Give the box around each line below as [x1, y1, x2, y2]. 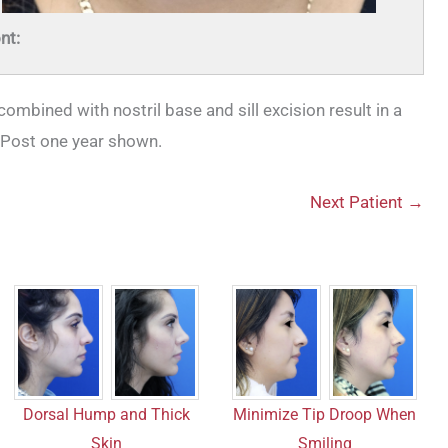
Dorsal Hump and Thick [23, 404, 191, 424]
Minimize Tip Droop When [233, 404, 417, 424]
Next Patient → [309, 192, 424, 213]
